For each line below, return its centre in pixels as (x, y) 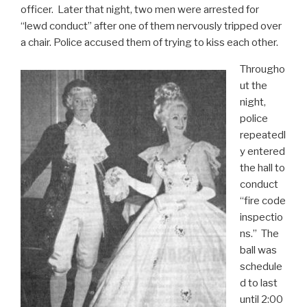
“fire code (262, 201)
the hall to (262, 168)
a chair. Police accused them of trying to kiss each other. (149, 43)
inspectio (261, 218)
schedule (261, 267)
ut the (253, 86)
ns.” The (259, 234)
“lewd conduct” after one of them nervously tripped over (151, 26)
